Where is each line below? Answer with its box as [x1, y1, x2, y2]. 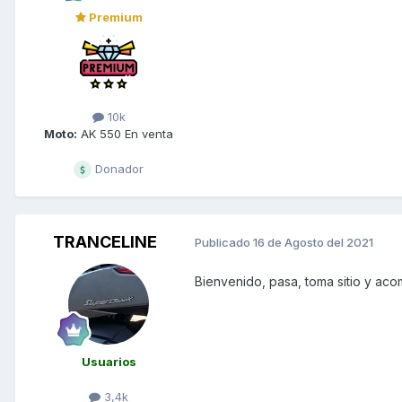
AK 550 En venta [77, 126, 173, 141]
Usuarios [81, 354, 136, 369]
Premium [85, 9, 143, 24]
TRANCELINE [53, 232, 157, 251]
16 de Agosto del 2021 [253, 235, 373, 250]
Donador [92, 161, 144, 176]
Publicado [195, 235, 253, 250]
